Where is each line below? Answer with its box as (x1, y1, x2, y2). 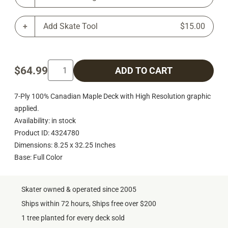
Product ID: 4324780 (14, 128, 79, 137)
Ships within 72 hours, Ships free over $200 (21, 199, 156, 208)
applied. (14, 104, 39, 112)
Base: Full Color (14, 153, 63, 161)
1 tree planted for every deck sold (21, 214, 125, 222)
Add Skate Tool (43, 21, 98, 32)
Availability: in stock (14, 116, 76, 125)
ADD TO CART (115, 66, 173, 76)
